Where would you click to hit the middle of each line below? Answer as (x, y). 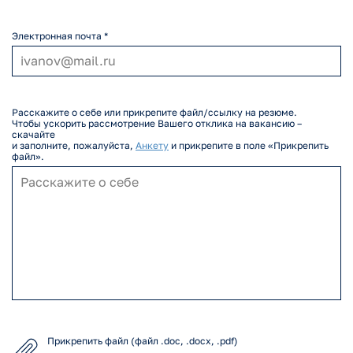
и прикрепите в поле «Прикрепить (249, 146)
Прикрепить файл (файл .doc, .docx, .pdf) (143, 340)
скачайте (33, 135)
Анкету (152, 146)
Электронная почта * (60, 35)
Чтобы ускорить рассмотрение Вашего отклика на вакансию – (157, 124)
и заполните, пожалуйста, (74, 146)
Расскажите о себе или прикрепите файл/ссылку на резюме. (154, 113)
